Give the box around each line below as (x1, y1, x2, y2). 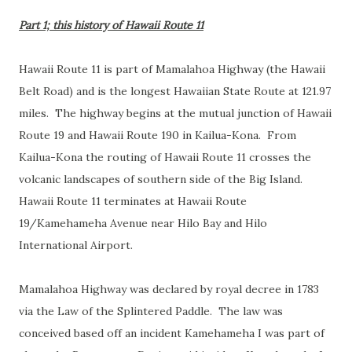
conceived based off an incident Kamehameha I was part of (19, 326, 324, 340)
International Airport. (19, 238, 136, 252)
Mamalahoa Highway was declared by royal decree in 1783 (19, 282, 319, 296)
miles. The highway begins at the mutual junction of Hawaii (19, 106, 332, 120)
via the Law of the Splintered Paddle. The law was (19, 304, 283, 318)
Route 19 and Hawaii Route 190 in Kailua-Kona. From (19, 128, 296, 142)
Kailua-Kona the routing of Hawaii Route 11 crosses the (19, 150, 311, 164)
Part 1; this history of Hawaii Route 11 (19, 18, 203, 32)
